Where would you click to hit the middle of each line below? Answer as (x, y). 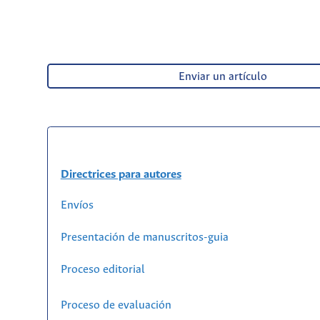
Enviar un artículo (222, 77)
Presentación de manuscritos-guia (144, 238)
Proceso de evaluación (116, 306)
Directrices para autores (121, 175)
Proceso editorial (102, 270)
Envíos (77, 206)
